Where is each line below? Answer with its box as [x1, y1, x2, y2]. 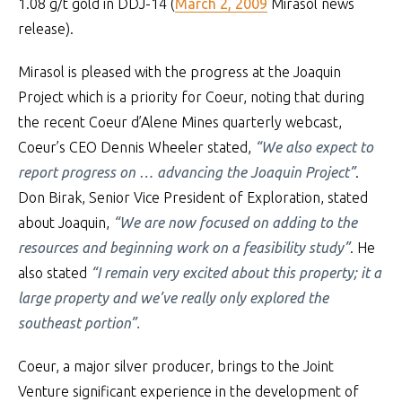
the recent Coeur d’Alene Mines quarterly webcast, [18, 114, 342, 130]
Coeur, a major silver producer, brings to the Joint [18, 358, 334, 374]
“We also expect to [255, 139, 373, 155]
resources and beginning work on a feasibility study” [18, 240, 350, 256]
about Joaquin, [18, 214, 113, 231]
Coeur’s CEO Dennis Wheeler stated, [18, 139, 255, 155]
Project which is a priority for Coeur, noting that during [18, 89, 364, 105]
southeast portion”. [18, 315, 140, 331]
